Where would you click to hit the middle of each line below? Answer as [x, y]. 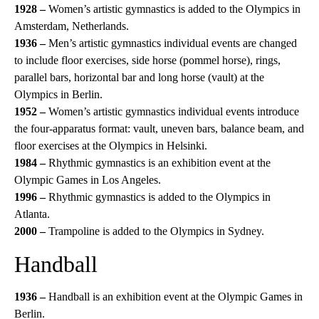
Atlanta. [32, 214]
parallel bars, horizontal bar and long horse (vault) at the [139, 77]
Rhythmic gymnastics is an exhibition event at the [159, 163]
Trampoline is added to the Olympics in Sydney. [156, 231]
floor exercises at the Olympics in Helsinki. [111, 146]
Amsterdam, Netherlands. [72, 26]
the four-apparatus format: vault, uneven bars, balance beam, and [159, 129]
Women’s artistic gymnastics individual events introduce [172, 111]
